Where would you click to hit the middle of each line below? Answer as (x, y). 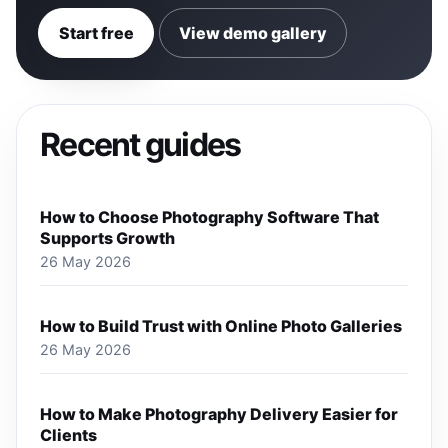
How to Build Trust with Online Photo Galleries (221, 326)
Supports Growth (108, 238)
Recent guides (140, 145)
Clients (69, 435)
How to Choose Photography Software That (210, 217)
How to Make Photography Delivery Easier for (219, 414)
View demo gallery (252, 32)
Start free (96, 32)
